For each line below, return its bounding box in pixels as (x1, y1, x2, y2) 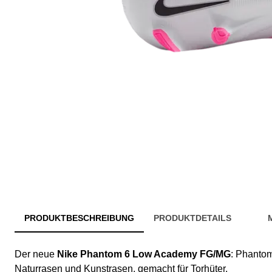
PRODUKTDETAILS (154, 213, 231, 223)
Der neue (15, 249, 57, 260)
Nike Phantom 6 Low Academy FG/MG (57, 249, 231, 260)
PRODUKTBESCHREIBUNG (24, 213, 134, 223)
